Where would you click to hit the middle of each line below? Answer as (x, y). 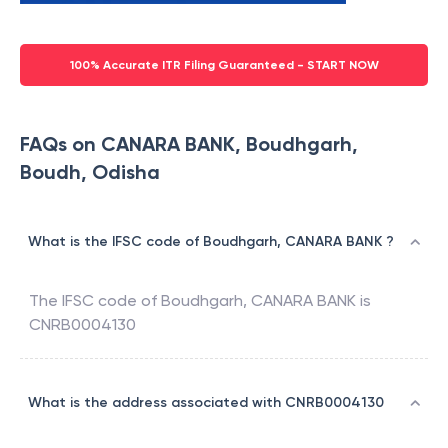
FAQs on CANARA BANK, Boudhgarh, (189, 144)
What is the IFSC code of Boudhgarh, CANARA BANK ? (211, 242)
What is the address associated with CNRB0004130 (206, 403)
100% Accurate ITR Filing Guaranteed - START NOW (224, 65)
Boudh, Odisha (90, 172)
